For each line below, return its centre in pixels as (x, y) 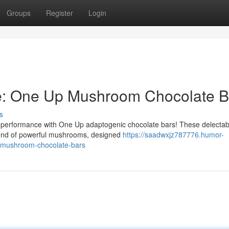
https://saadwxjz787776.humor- (173, 134)
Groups (19, 13)
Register (60, 13)
